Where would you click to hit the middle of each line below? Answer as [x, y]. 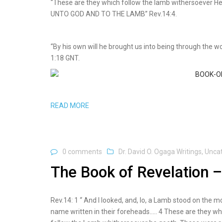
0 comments [82, 152]
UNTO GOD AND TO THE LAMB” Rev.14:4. [114, 14]
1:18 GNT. [65, 58]
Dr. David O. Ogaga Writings [160, 152]
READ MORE [70, 106]
